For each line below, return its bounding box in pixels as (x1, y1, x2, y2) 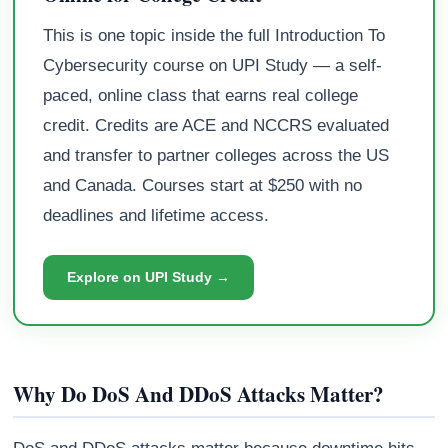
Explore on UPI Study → (67, 269, 231, 286)
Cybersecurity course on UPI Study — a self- (43, 56, 383, 76)
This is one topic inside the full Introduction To (43, 26, 386, 46)
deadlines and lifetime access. (43, 206, 270, 226)
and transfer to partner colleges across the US (43, 146, 390, 166)
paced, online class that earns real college (43, 86, 359, 106)
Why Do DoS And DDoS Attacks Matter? (13, 379, 385, 410)
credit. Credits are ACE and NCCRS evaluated (43, 116, 390, 136)
